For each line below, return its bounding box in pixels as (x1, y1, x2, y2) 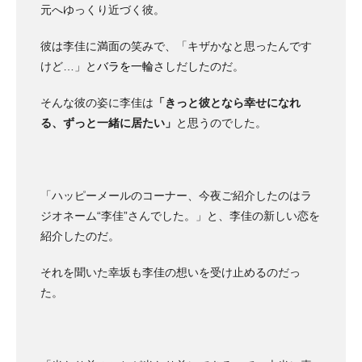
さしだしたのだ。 (154, 60, 244, 74)
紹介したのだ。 (40, 229, 120, 243)
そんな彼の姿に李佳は (40, 96, 154, 110)
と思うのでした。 (176, 116, 267, 130)
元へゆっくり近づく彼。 (40, 3, 165, 17)
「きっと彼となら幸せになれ (154, 96, 301, 110)
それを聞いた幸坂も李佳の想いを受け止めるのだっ (40, 266, 301, 280)
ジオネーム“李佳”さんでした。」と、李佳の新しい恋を (40, 209, 320, 223)
